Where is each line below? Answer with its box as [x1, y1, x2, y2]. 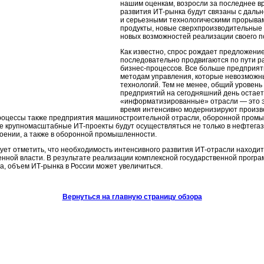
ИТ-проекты [74, 122, 114, 130]
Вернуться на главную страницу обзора [62, 193, 202, 201]
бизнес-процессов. [120, 64, 183, 72]
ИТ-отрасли [195, 146, 235, 154]
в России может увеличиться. [64, 162, 163, 170]
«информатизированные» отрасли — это [120, 97, 262, 105]
